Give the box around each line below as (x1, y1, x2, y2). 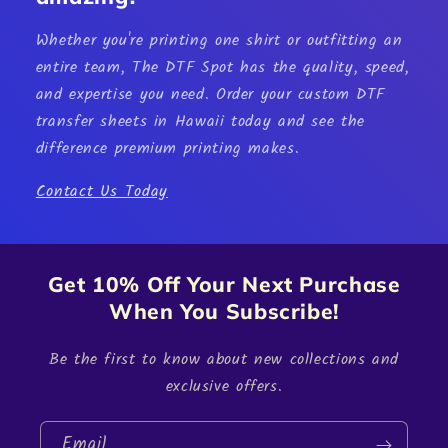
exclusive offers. (165, 373, 283, 399)
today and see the (224, 109, 365, 135)
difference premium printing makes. (35, 136, 300, 162)
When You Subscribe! (109, 297, 339, 324)
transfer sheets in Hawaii (35, 109, 225, 135)
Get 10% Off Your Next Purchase (47, 270, 401, 297)
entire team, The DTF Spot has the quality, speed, (35, 55, 410, 81)
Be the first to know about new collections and (49, 346, 399, 372)
